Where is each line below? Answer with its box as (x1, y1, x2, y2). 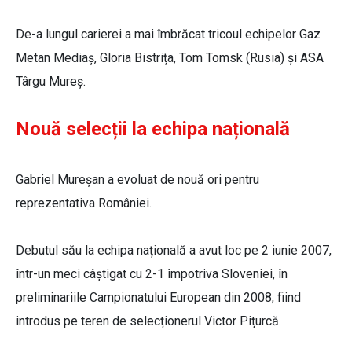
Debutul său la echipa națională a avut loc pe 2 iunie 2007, (16, 243, 332, 258)
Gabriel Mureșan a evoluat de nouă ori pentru (16, 172, 259, 188)
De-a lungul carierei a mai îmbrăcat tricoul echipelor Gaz (16, 27, 321, 42)
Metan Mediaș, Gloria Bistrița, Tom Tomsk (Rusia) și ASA (16, 50, 324, 66)
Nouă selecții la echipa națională (16, 118, 290, 141)
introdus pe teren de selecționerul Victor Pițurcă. (16, 313, 281, 329)
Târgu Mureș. (16, 74, 86, 90)
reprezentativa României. (16, 196, 152, 211)
